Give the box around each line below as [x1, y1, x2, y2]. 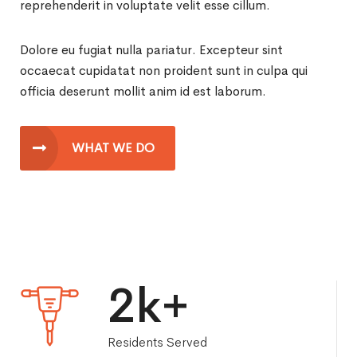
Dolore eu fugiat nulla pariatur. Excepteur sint [20, 41, 283, 58]
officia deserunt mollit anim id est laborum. [20, 82, 266, 100]
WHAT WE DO [72, 139, 155, 156]
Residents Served [108, 333, 207, 351]
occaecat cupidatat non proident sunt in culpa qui [20, 61, 308, 79]
